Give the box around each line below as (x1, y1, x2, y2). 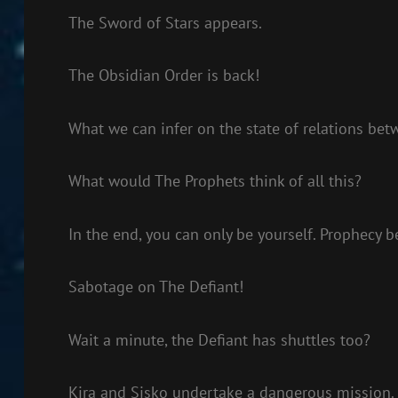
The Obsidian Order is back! (68, 65, 259, 85)
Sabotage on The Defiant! (68, 276, 243, 297)
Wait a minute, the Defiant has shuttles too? (68, 329, 370, 350)
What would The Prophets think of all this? (68, 171, 362, 191)
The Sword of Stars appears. (68, 12, 262, 33)
